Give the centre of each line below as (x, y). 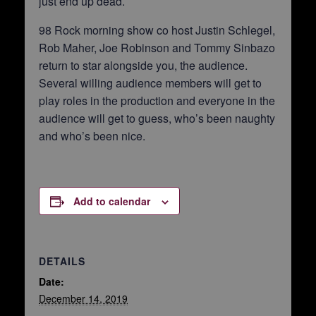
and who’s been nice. (92, 136)
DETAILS (62, 261)
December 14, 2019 (83, 298)
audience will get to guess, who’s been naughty (157, 118)
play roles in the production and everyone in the (157, 101)
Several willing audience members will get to (150, 83)
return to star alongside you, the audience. (143, 65)
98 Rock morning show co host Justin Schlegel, (157, 30)
